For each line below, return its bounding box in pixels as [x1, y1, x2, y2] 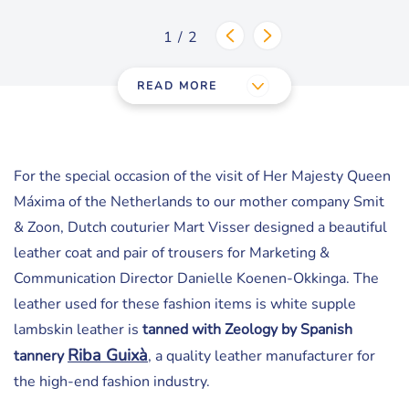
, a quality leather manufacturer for [148, 346, 375, 366]
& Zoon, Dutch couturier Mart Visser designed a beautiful [14, 217, 387, 237]
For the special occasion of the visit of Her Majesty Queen [14, 166, 391, 186]
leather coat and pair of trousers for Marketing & [14, 243, 330, 263]
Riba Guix [68, 344, 139, 366]
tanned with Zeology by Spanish [142, 320, 352, 340]
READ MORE [137, 79, 217, 93]
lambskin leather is [14, 320, 142, 340]
